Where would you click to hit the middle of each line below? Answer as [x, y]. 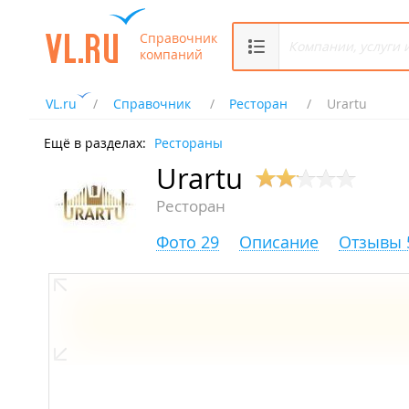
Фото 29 [188, 242]
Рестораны [189, 143]
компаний [171, 54]
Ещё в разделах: [95, 143]
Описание [279, 242]
